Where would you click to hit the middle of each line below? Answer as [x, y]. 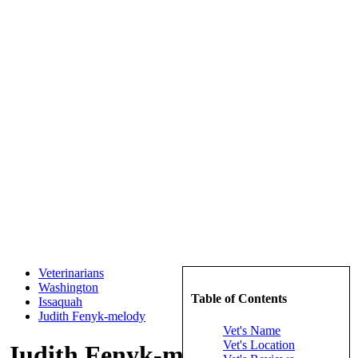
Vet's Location [259, 344]
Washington [68, 287]
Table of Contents [239, 299]
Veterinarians [71, 273]
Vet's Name [252, 330]
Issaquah [60, 302]
